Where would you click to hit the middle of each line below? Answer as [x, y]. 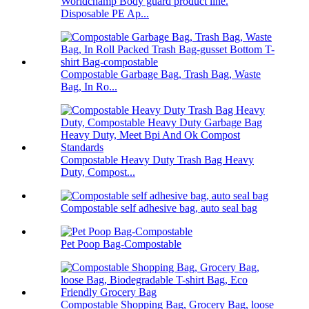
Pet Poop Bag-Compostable [121, 244]
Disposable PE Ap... [105, 14]
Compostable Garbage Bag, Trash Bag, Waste [161, 74]
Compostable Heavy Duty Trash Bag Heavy [157, 160]
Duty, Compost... [98, 172]
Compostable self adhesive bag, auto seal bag [159, 208]
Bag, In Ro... [89, 87]
